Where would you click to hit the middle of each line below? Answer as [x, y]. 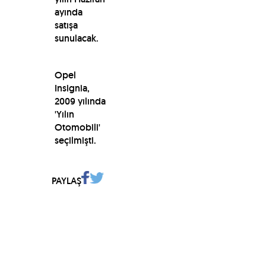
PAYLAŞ [66, 180]
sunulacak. [77, 38]
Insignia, [72, 88]
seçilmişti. [75, 140]
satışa [66, 25]
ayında [68, 12]
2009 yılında [80, 101]
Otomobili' [77, 127]
